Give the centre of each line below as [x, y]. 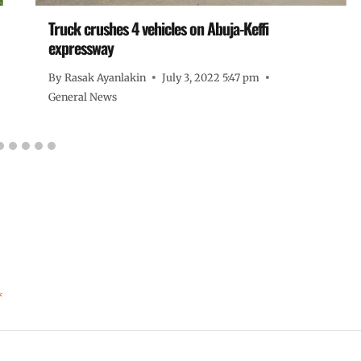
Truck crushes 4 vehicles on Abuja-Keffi [159, 28]
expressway [81, 48]
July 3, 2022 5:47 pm [210, 77]
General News [83, 96]
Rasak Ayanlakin [105, 77]
